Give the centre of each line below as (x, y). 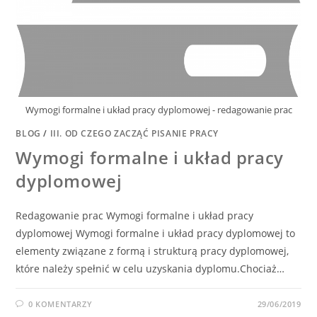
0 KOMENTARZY (60, 304)
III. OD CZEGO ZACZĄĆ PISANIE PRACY (134, 133)
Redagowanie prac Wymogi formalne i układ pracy (135, 215)
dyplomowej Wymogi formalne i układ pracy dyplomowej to (156, 233)
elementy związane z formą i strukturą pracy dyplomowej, (152, 250)
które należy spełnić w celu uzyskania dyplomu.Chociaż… (150, 268)
